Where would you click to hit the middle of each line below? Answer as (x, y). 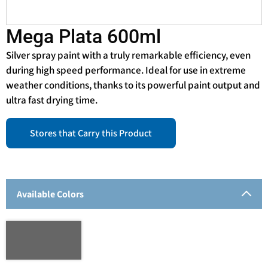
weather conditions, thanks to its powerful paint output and (133, 85)
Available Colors (50, 194)
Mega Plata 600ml (83, 36)
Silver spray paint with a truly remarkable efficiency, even (128, 55)
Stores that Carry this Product (91, 133)
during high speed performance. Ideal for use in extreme (126, 70)
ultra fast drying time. (52, 100)
